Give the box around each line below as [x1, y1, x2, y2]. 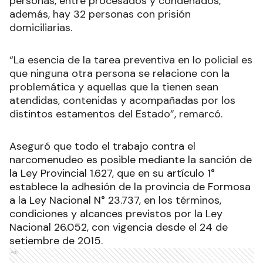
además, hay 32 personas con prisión [9, 7, 191, 22]
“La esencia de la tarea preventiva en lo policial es [9, 53, 252, 68]
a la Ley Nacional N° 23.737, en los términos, [9, 193, 221, 208]
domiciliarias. [9, 21, 75, 35]
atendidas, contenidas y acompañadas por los [9, 93, 235, 108]
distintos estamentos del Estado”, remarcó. [9, 107, 222, 122]
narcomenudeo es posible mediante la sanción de [9, 153, 252, 167]
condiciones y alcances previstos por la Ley [9, 207, 222, 221]
